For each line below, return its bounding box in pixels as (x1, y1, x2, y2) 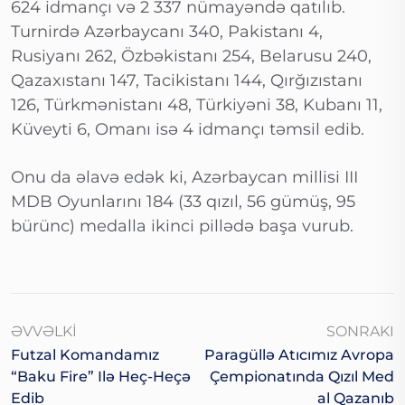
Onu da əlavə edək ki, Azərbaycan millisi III (11, 167, 358, 188)
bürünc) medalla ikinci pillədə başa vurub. (11, 216, 353, 237)
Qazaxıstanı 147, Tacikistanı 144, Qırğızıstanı (11, 71, 363, 91)
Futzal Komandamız (11, 346, 159, 364)
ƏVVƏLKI (11, 323, 77, 341)
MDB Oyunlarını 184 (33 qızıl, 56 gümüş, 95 (11, 192, 355, 212)
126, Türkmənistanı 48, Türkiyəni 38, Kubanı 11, (11, 95, 382, 116)
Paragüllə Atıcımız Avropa (204, 346, 394, 364)
